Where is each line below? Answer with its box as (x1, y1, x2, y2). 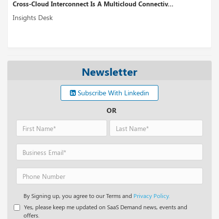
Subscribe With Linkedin (76, 88, 149, 98)
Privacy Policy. (133, 192, 170, 200)
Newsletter (82, 64, 137, 79)
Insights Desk (13, 13, 53, 22)
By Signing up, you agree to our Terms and (23, 192, 133, 200)
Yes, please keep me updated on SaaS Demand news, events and (22, 203, 187, 211)
